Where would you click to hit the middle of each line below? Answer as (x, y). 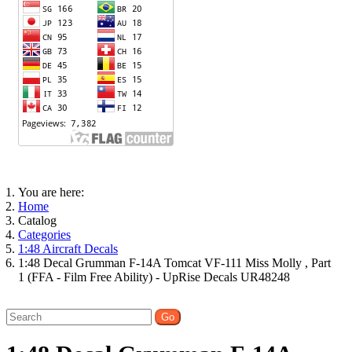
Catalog (37, 220)
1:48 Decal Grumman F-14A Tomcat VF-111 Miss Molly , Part (174, 262)
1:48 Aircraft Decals (68, 248)
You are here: (54, 192)
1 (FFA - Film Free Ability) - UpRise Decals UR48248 (154, 277)
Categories (44, 234)
